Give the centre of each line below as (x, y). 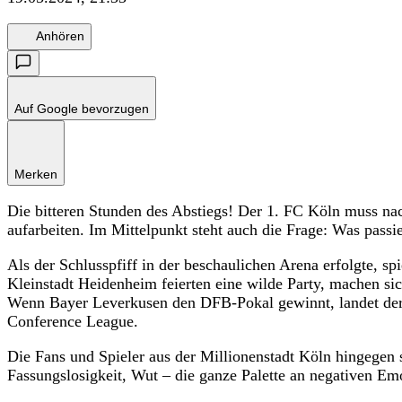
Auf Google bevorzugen (82, 108)
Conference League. (73, 321)
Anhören (60, 36)
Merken (36, 174)
